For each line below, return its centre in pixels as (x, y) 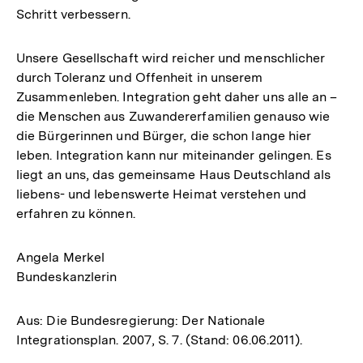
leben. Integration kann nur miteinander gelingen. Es (174, 155)
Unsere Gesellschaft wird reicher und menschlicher (171, 58)
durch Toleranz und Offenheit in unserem (140, 77)
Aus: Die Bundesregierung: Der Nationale (141, 320)
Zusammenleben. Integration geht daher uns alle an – (177, 97)
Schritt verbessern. (73, 14)
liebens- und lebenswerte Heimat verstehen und (162, 194)
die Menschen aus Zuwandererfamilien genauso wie (173, 116)
